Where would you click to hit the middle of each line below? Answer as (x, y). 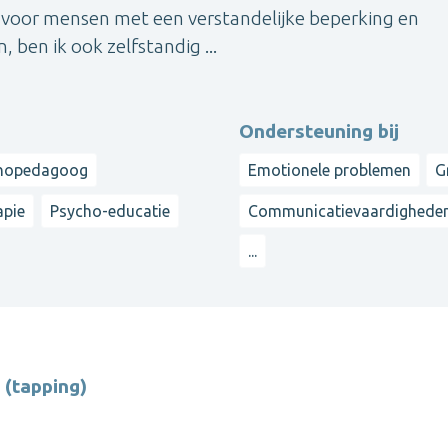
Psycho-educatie (109, 210)
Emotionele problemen (329, 170)
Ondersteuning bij (319, 131)
